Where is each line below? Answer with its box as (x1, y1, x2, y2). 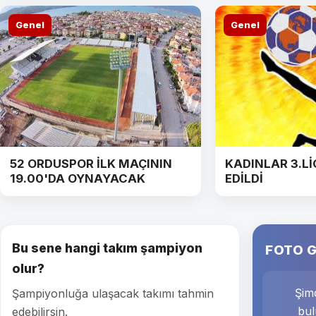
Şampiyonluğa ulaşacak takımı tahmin (12, 286, 214, 301)
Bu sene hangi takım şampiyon (12, 241, 202, 256)
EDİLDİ (225, 171, 263, 186)
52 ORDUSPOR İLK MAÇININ (10, 157, 172, 171)
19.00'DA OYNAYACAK (10, 171, 145, 186)
